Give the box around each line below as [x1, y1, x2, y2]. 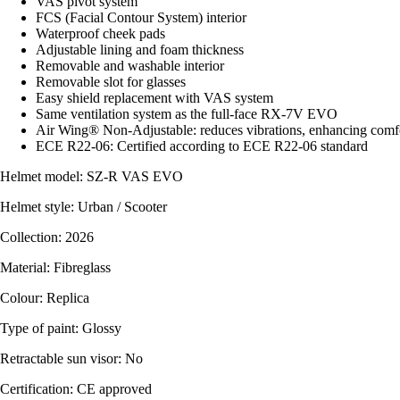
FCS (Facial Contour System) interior [36, 10, 246, 26]
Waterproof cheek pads [36, 26, 165, 42]
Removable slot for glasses [36, 74, 186, 90]
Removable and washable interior [36, 58, 224, 74]
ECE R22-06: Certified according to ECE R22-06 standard [36, 138, 368, 154]
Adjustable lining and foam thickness [36, 42, 244, 58]
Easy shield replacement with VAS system [36, 90, 273, 106]
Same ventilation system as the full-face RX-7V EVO [36, 106, 337, 122]
